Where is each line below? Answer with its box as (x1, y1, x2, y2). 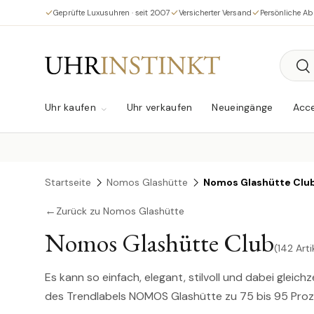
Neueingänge (212, 101, 273, 114)
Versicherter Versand (179, 7, 252, 18)
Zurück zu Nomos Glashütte (56, 204, 184, 217)
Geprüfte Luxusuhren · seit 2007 (53, 7, 170, 18)
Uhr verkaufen (126, 101, 193, 114)
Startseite (45, 176, 91, 189)
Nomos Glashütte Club (45, 226, 274, 260)
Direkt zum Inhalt (64, 20, 149, 32)
